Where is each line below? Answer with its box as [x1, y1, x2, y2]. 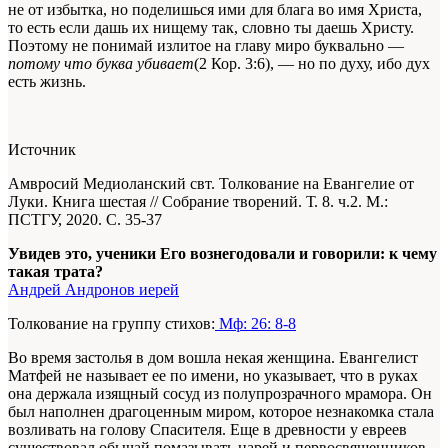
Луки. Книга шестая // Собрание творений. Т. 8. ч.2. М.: [8, 193, 388, 211]
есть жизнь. [8, 73, 86, 91]
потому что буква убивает [8, 55, 194, 73]
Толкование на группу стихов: [8, 315, 215, 333]
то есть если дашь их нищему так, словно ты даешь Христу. [8, 19, 414, 37]
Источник [8, 141, 76, 159]
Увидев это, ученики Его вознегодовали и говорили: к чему [8, 245, 437, 263]
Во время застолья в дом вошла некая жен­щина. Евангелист [8, 349, 418, 367]
